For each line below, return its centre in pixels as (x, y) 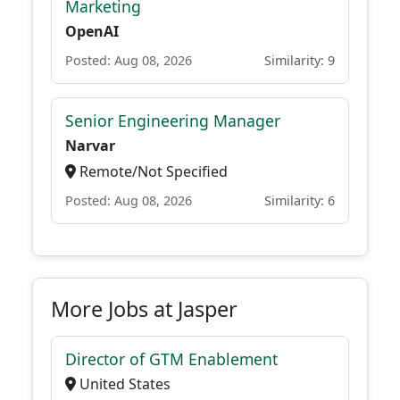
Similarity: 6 (300, 200)
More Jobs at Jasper (144, 309)
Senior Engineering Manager (173, 121)
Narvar (90, 146)
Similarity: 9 (300, 60)
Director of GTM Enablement (171, 359)
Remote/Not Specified (152, 171)
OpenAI (92, 31)
